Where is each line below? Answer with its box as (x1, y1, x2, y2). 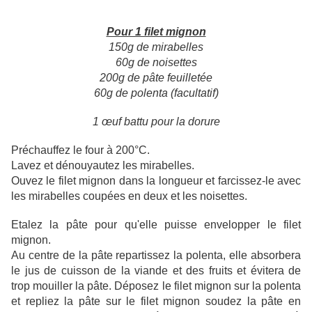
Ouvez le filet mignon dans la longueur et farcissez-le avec (11, 175, 301, 187)
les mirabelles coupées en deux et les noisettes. (11, 190, 247, 203)
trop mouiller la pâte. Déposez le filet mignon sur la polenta (11, 280, 301, 292)
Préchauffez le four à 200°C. (11, 144, 150, 157)
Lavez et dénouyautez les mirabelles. (11, 159, 194, 172)
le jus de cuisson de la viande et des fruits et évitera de (11, 265, 301, 277)
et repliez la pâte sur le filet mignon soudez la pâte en (11, 295, 301, 308)
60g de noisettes (115, 56, 197, 69)
